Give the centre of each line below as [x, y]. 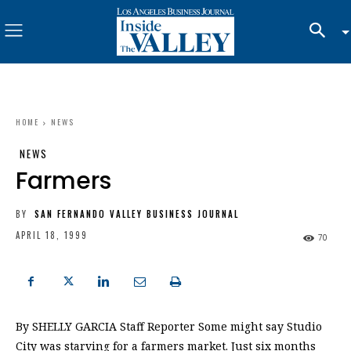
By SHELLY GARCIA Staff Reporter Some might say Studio [169, 327]
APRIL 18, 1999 [52, 235]
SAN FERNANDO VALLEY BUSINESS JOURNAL [137, 213]
